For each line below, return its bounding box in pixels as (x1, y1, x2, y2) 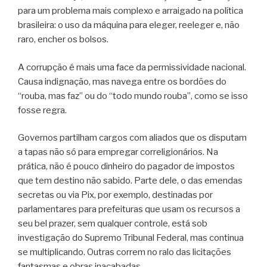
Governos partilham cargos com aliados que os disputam (18, 132, 247, 144)
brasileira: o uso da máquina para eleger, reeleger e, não (18, 20, 240, 31)
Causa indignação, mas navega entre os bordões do (18, 76, 226, 87)
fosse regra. (18, 104, 67, 116)
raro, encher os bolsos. (18, 34, 108, 45)
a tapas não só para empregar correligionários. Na (18, 147, 218, 158)
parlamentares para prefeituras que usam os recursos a (18, 204, 240, 215)
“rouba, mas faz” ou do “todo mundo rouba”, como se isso (18, 90, 248, 101)
